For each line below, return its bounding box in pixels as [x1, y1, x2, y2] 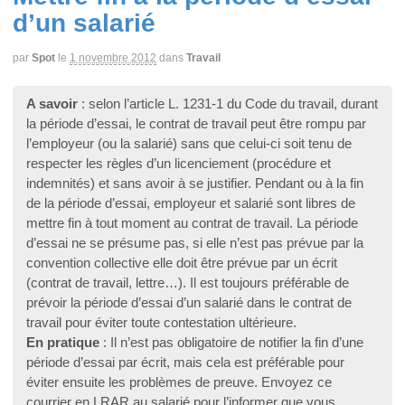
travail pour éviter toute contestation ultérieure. [26, 314, 297, 330]
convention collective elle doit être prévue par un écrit [26, 254, 337, 270]
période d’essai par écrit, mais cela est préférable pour [26, 353, 344, 370]
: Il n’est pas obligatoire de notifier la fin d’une [99, 334, 363, 350]
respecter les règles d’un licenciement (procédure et [26, 155, 331, 171]
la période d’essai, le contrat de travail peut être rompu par [26, 115, 366, 131]
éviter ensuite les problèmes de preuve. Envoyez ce [26, 373, 332, 390]
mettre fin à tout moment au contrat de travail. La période [26, 214, 358, 231]
